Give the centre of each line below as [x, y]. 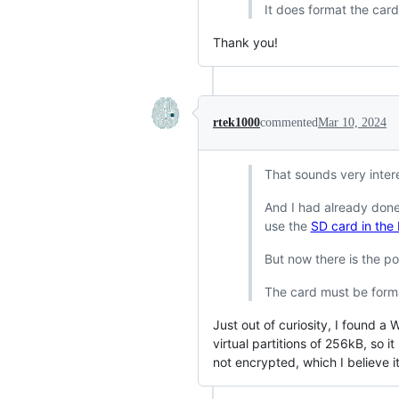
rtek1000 [236, 122]
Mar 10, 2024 [352, 122]
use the [287, 226]
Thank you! [245, 42]
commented [289, 122]
